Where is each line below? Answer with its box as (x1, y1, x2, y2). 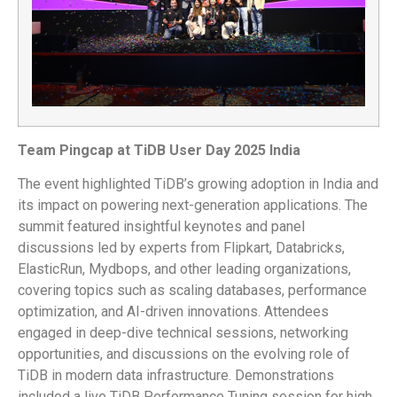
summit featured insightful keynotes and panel (18, 218, 305, 236)
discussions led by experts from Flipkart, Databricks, (18, 239, 345, 257)
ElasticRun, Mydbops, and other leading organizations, (18, 261, 351, 278)
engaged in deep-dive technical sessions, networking (18, 324, 348, 342)
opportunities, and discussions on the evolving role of (18, 346, 350, 363)
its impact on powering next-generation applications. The (18, 197, 368, 214)
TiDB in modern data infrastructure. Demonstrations (18, 367, 334, 385)
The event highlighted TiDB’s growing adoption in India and (18, 175, 378, 193)
